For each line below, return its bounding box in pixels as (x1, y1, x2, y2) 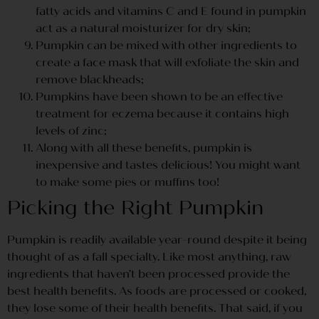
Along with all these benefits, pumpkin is (36, 141, 252, 155)
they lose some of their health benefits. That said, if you (7, 301, 303, 315)
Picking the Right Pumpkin (7, 196, 263, 220)
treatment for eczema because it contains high (36, 107, 289, 120)
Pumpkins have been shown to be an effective (36, 90, 283, 103)
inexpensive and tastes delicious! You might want (36, 158, 300, 172)
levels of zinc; (36, 124, 107, 137)
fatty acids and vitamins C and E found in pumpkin (36, 4, 306, 18)
